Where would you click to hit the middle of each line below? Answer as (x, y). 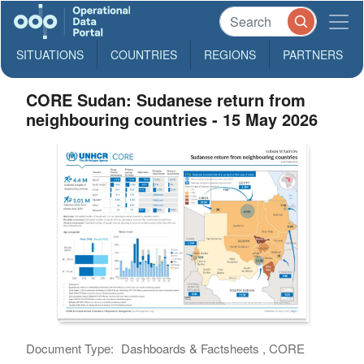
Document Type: (70, 348)
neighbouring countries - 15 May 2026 (172, 119)
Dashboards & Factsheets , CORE (213, 348)
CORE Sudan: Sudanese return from (166, 100)
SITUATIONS (50, 54)
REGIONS (230, 54)
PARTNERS (313, 54)
